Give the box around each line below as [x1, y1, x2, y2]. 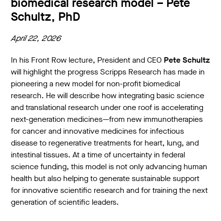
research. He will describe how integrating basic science [11, 90, 205, 101]
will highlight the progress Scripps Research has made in [11, 66, 205, 77]
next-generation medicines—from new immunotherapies [11, 113, 203, 124]
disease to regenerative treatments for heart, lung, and [11, 137, 199, 148]
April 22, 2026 [11, 33, 61, 43]
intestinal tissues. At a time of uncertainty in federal [11, 149, 185, 160]
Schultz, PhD [11, 8, 81, 25]
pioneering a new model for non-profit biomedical [11, 78, 181, 89]
